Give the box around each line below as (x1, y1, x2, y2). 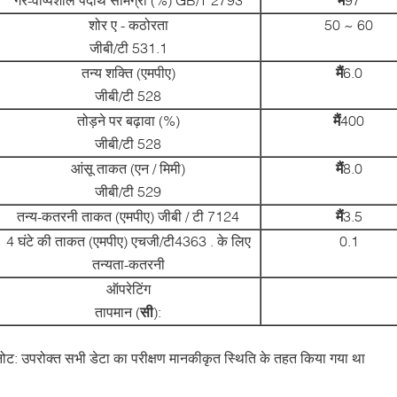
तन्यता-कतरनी (91, 255, 165, 272)
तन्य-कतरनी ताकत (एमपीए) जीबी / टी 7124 (17, 207, 239, 224)
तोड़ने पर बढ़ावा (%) (76, 112, 180, 128)
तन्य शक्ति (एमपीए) (81, 64, 175, 81)
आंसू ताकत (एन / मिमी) (71, 160, 185, 176)
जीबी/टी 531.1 (89, 39, 167, 56)
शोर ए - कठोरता (88, 16, 168, 33)
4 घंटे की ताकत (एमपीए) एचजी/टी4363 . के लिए (5, 232, 251, 249)
